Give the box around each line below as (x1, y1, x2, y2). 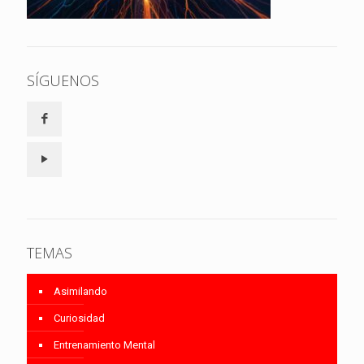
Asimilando (54, 284, 107, 297)
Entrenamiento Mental (54, 338, 155, 351)
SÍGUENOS (27, 70, 99, 90)
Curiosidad (54, 311, 105, 324)
